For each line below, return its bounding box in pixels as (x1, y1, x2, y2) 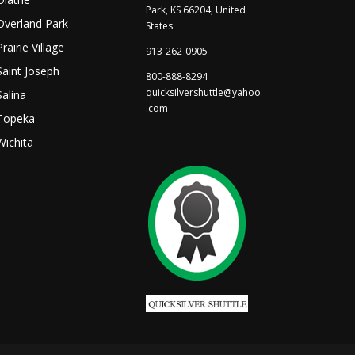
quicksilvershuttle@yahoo (145, 86, 261, 100)
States (145, 19, 173, 33)
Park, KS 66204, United (145, 3, 246, 17)
